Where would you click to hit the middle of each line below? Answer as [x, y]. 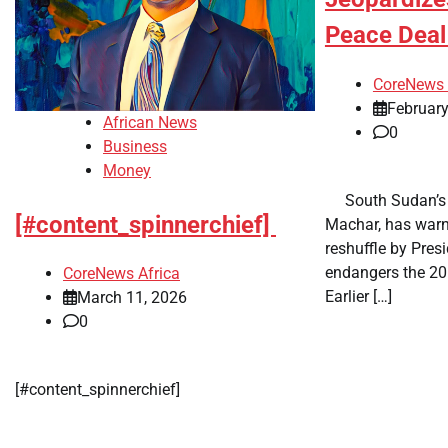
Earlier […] [358, 296]
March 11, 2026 [132, 298]
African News [150, 122]
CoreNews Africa [121, 274]
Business [135, 146]
